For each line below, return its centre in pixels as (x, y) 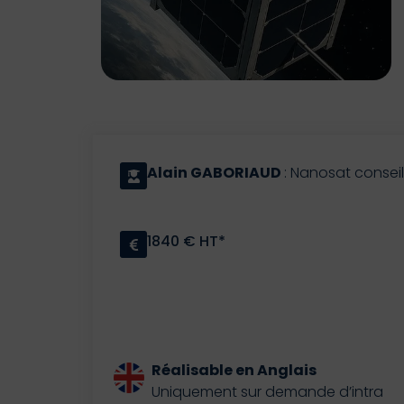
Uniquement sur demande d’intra (268, 392)
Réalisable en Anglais (234, 370)
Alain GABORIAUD (216, 173)
